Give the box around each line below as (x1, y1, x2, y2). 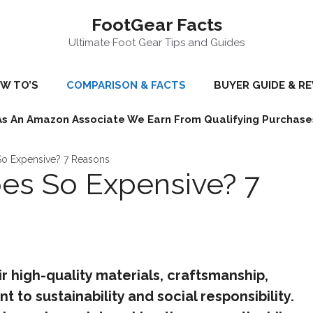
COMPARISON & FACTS (66, 79, 186, 92)
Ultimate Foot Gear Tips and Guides (68, 36, 245, 49)
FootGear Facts (91, 14, 222, 35)
